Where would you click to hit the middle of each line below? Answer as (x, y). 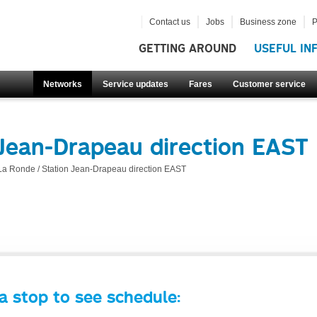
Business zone (268, 22)
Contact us (169, 22)
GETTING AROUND (188, 48)
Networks (63, 84)
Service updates (136, 84)
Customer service (269, 84)
